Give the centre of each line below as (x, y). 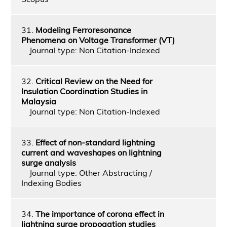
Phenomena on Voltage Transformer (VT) (98, 40)
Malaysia (39, 101)
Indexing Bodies (51, 183)
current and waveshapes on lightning (91, 152)
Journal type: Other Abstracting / (86, 173)
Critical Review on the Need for (94, 81)
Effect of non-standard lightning (95, 142)
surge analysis (48, 162)
